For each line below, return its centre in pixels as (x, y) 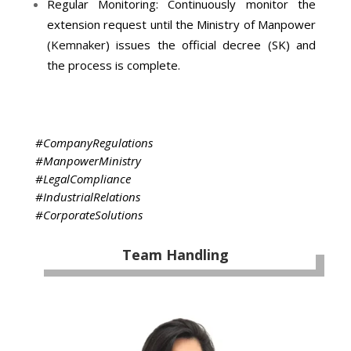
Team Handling (175, 255)
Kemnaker (78, 45)
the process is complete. (113, 65)
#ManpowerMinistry (88, 161)
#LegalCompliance (83, 179)
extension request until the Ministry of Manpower (181, 24)
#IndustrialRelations (87, 197)
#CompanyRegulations (94, 143)
